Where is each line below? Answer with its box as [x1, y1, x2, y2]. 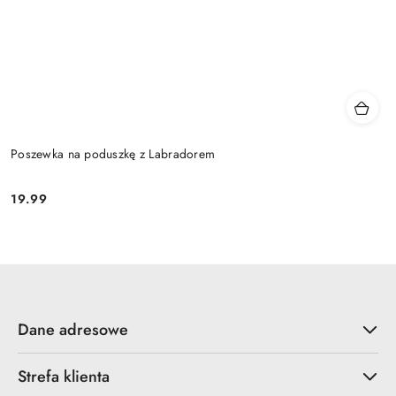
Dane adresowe [18, 317, 128, 341]
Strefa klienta [18, 364, 110, 388]
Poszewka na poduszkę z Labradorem [11, 145, 216, 164]
